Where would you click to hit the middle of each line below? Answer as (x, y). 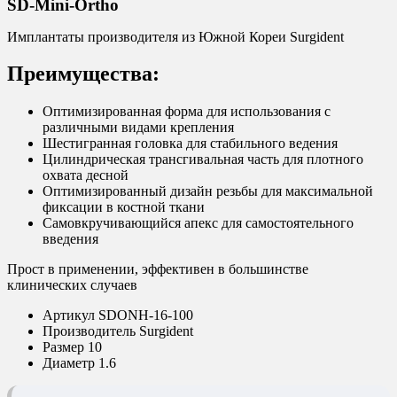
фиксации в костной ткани (124, 207)
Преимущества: (83, 74)
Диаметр (69, 363)
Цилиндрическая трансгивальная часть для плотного (203, 160)
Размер (63, 347)
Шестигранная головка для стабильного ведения (190, 144)
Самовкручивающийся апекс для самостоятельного (198, 223)
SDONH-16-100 (146, 315)
